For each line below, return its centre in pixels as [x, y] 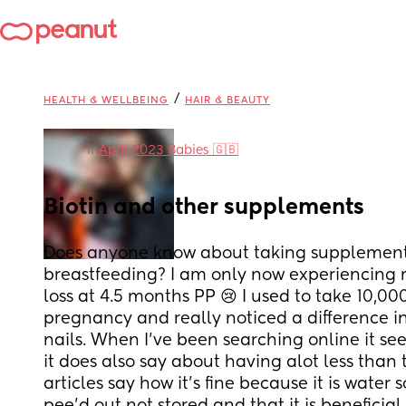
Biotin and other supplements [204, 208]
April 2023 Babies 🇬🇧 [169, 150]
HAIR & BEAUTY [227, 100]
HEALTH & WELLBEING [106, 100]
